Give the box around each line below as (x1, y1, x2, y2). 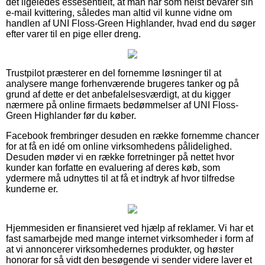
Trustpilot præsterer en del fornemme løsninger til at (6, 67, 221, 78)
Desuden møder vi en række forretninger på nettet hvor (6, 151, 234, 162)
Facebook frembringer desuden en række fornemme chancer (6, 130, 259, 141)
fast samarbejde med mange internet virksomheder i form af (6, 233, 253, 244)
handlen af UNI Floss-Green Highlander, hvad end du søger (6, 18, 256, 28)
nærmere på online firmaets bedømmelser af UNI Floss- (6, 99, 238, 110)
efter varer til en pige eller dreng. (6, 28, 141, 39)
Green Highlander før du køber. (6, 110, 136, 121)
